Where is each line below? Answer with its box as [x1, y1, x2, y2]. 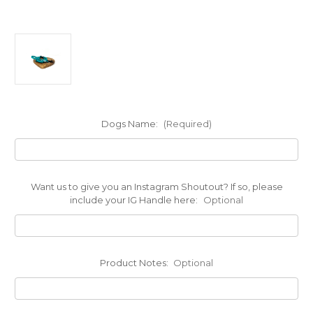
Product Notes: [99, 256, 170, 268]
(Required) [163, 117, 212, 129]
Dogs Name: [101, 117, 160, 129]
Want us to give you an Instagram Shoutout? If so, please [30, 180, 283, 192]
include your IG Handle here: [70, 194, 200, 205]
